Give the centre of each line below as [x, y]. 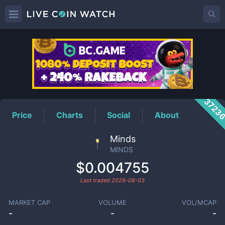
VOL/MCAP [199, 202]
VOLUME [112, 202]
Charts [70, 115]
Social [119, 115]
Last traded [96, 180]
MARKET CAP [29, 202]
